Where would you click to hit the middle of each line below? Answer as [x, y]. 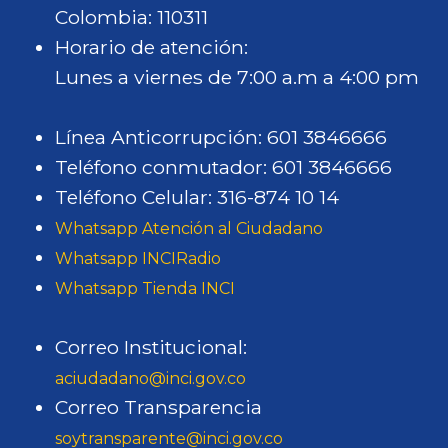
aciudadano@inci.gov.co [150, 378]
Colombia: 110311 [131, 17]
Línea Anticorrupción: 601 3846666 [221, 137]
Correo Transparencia [158, 407]
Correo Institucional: [151, 347]
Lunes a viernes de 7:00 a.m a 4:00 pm [237, 77]
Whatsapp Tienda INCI [145, 288]
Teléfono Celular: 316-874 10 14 [197, 197]
